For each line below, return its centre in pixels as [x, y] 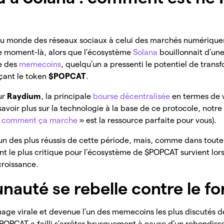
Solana [145, 52]
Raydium [24, 96]
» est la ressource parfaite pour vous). [147, 120]
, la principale [67, 96]
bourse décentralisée [132, 96]
